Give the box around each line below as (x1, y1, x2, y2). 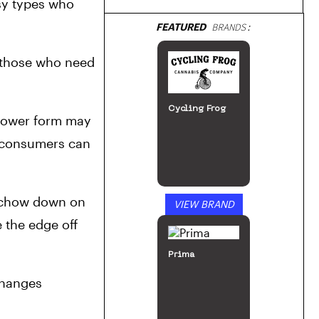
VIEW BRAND (173, 198, 234, 211)
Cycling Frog (168, 105, 226, 114)
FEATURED (156, 21, 206, 33)
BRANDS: (206, 21, 252, 34)
